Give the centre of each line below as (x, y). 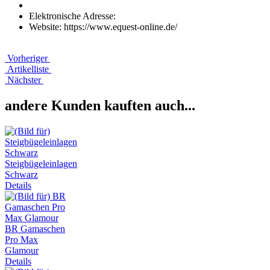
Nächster (24, 80)
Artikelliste (28, 69)
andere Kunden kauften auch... (100, 105)
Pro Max (21, 239)
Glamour (22, 250)
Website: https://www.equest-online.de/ (103, 27)
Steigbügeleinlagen (41, 163)
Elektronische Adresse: (72, 16)
